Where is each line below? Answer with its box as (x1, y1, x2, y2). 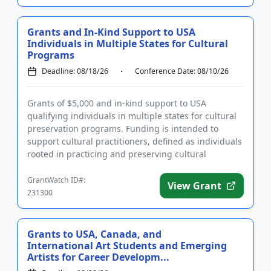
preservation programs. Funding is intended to (27, 123, 218, 134)
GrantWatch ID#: (27, 175, 85, 185)
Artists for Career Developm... (27, 250, 169, 264)
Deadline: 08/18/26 (42, 66, 108, 76)
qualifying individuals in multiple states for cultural (27, 110, 237, 122)
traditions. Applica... (27, 161, 109, 172)
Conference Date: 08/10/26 (135, 66, 229, 76)
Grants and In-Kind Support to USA (27, 25, 195, 39)
